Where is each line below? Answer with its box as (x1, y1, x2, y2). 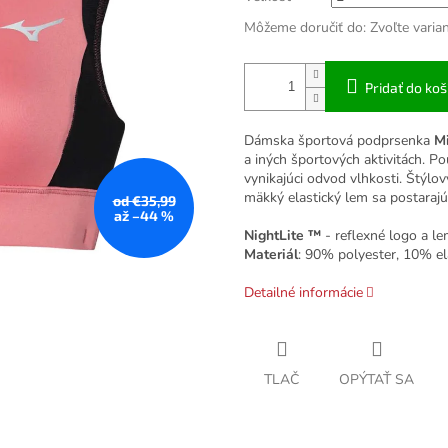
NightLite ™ (244, 226, 321, 246)
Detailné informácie (244, 283, 363, 303)
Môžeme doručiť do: (244, 18, 366, 38)
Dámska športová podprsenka (244, 131, 434, 151)
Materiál (244, 245, 298, 265)
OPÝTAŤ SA (339, 370, 414, 390)
